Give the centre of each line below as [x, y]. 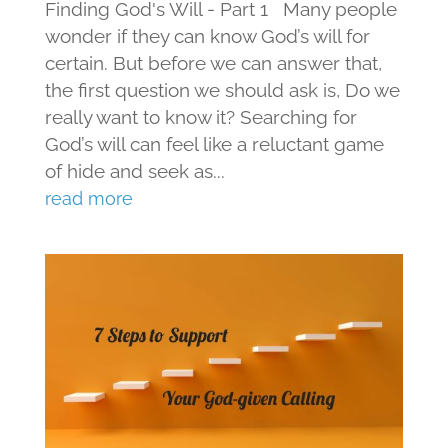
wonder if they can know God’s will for [207, 35]
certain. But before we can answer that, [213, 62]
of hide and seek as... [134, 170]
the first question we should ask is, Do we [222, 89]
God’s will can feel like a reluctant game [214, 143]
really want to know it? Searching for [200, 116]
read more [88, 198]
